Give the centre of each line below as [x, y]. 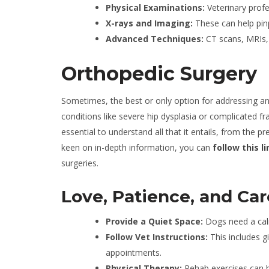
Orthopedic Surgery [159, 74]
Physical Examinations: [155, 8]
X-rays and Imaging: [149, 23]
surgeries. [80, 163]
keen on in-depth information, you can [137, 147]
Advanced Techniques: [155, 39]
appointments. [134, 252]
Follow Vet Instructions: [158, 237]
